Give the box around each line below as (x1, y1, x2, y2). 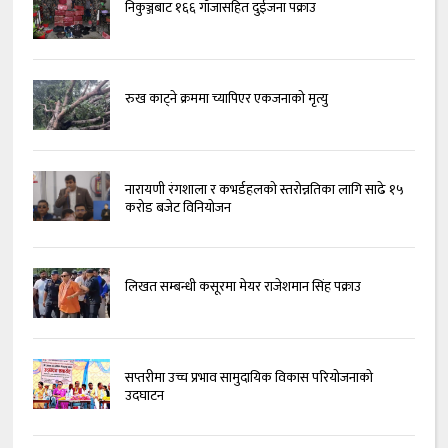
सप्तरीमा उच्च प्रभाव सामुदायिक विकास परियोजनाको (124, 366, 373, 390)
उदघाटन (124, 384, 164, 408)
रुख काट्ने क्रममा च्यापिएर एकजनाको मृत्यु (124, 87, 328, 111)
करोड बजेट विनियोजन (124, 196, 231, 220)
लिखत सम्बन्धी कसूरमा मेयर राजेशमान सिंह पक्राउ (124, 275, 361, 299)
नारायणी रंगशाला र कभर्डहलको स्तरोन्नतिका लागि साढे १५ (124, 178, 404, 202)
